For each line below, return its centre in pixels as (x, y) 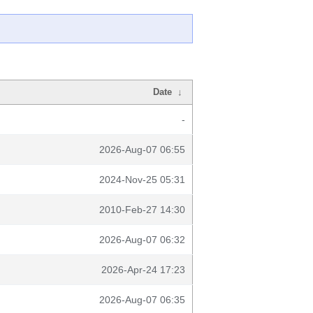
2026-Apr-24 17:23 (143, 270)
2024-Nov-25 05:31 (142, 180)
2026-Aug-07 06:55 (142, 150)
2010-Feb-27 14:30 (142, 210)
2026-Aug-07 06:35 (142, 300)
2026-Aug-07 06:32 (142, 240)
